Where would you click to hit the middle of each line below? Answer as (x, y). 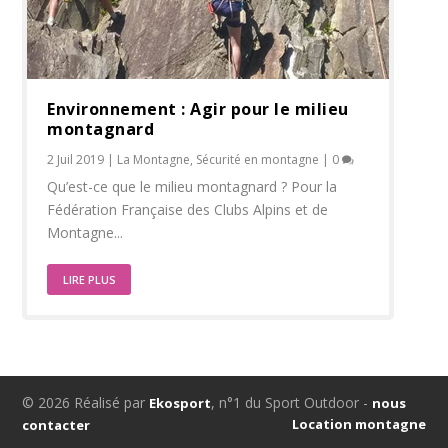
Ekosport (180, 402)
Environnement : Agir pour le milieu (198, 108)
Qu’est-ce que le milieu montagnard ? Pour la (192, 186)
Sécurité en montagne (258, 159)
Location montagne (358, 423)
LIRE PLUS (90, 279)
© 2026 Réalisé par (86, 402)
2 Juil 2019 (76, 159)
